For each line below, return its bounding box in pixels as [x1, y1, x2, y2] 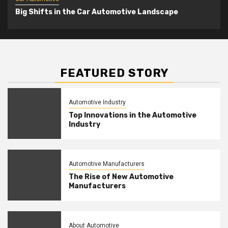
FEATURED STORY [60, 66, 168, 80]
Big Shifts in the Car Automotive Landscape [15, 8, 178, 17]
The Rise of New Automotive [68, 172, 174, 181]
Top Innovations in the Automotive [68, 110, 196, 120]
